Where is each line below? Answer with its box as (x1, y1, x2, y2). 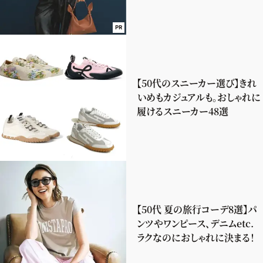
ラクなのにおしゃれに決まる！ (137, 231, 255, 245)
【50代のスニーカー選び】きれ (137, 76, 257, 90)
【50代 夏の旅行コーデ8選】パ (137, 203, 257, 217)
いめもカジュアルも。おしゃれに (137, 90, 261, 104)
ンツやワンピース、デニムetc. (137, 217, 254, 231)
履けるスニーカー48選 (137, 104, 228, 119)
